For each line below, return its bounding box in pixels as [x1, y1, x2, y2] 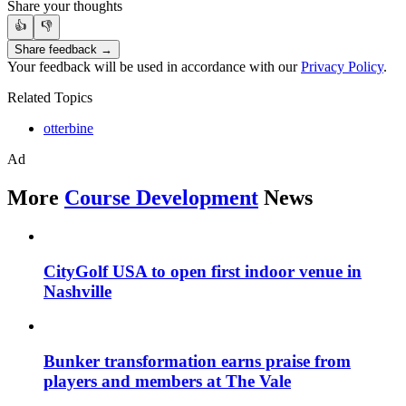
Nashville [43, 281, 111, 301]
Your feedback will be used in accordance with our [7, 59, 301, 75]
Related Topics [7, 90, 92, 106]
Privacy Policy [301, 59, 383, 75]
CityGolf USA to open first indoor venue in [43, 261, 362, 281]
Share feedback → [14, 43, 112, 57]
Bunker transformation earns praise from [43, 352, 351, 372]
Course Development [64, 186, 258, 210]
